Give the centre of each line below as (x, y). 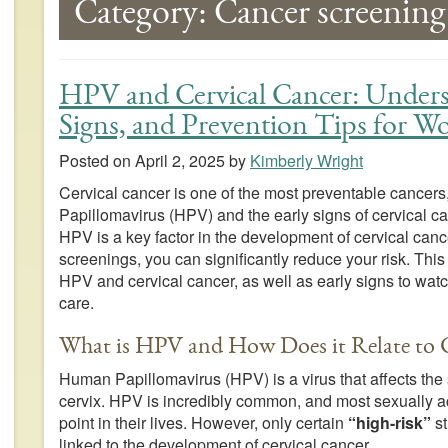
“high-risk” (389, 423)
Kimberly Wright (306, 161)
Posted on (96, 161)
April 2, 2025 (179, 161)
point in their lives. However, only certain (203, 423)
